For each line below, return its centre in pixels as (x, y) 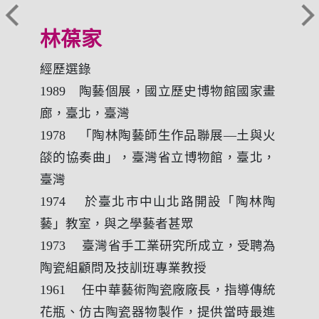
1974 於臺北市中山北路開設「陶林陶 (158, 201)
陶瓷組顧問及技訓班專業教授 (123, 267)
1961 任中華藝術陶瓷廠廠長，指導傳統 (158, 289)
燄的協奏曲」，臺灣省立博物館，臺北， (158, 157)
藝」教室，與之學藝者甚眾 (117, 223)
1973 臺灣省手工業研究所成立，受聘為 (158, 245)
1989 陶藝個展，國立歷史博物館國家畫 (158, 91)
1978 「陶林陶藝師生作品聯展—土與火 (158, 135)
